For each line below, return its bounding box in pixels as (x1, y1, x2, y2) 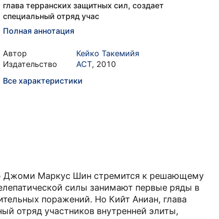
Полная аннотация (3, 26, 74, 36)
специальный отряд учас (3, 11, 99, 21)
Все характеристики (3, 76, 83, 86)
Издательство (3, 59, 57, 69)
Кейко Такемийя (76, 48, 139, 58)
